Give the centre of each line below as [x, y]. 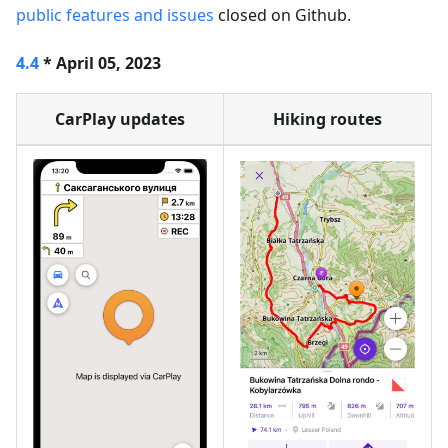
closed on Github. [282, 15]
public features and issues [115, 15]
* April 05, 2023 [100, 63]
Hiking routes [327, 119]
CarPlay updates [120, 119]
